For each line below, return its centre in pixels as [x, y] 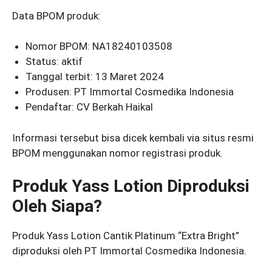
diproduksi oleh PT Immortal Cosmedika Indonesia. [129, 251]
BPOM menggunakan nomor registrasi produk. [117, 153]
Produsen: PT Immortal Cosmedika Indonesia [130, 92]
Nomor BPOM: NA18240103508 [99, 46]
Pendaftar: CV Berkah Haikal [90, 107]
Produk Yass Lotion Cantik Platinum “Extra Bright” [126, 236]
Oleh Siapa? [57, 206]
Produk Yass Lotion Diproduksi [131, 186]
